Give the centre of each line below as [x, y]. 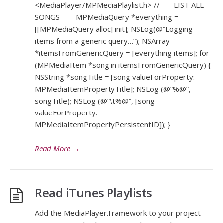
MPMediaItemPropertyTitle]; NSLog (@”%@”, [113, 89]
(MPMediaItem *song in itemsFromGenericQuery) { [123, 65]
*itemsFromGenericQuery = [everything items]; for [122, 53]
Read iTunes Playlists [94, 193]
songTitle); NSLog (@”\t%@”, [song [95, 101]
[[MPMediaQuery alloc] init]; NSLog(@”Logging [114, 29]
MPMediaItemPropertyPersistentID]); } [103, 125]
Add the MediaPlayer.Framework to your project [118, 213]
